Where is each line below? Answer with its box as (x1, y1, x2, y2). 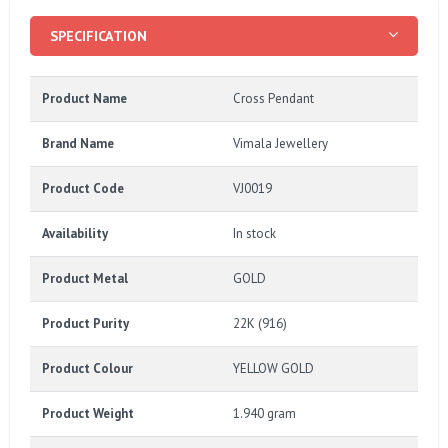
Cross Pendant (233, 89, 314, 107)
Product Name (42, 89, 127, 107)
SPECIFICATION (50, 25, 147, 45)
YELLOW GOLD (233, 359, 314, 377)
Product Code (42, 179, 124, 197)
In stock (233, 224, 276, 242)
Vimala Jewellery (233, 134, 328, 152)
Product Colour (42, 359, 133, 377)
